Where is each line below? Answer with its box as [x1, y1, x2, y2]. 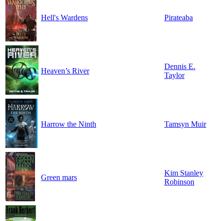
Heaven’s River [41, 67, 89, 75]
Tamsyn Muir [164, 120, 206, 129]
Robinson [164, 178, 194, 186]
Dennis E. [164, 62, 195, 71]
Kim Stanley [164, 169, 203, 178]
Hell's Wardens [41, 13, 88, 22]
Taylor [164, 71, 184, 80]
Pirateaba [164, 13, 193, 22]
